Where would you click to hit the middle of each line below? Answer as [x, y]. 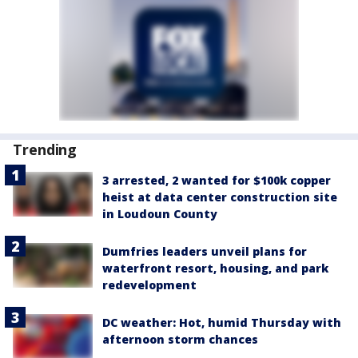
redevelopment [149, 285]
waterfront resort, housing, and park [215, 268]
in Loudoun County [160, 214]
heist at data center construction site [220, 197]
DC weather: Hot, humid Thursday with [222, 323]
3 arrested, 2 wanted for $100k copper [217, 181]
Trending [45, 150]
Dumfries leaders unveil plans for [205, 252]
